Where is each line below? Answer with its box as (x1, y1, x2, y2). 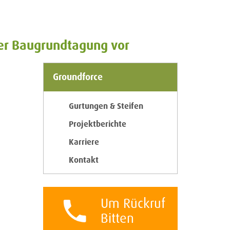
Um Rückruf (100, 195, 165, 212)
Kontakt (68, 155, 99, 165)
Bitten (100, 209, 134, 227)
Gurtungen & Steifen (68, 101, 143, 111)
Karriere (68, 137, 99, 147)
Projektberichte (68, 119, 126, 129)
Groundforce (52, 71, 103, 83)
